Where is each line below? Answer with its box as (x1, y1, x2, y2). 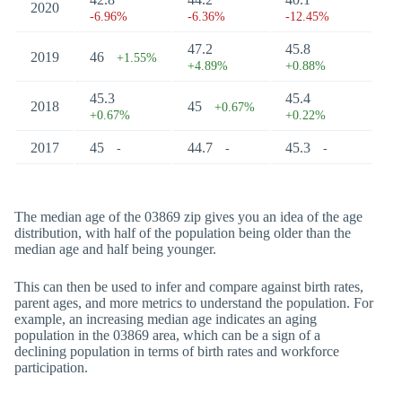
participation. (14, 360, 88, 375)
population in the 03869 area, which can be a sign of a (14, 328, 320, 343)
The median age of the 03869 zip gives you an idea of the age (14, 209, 363, 224)
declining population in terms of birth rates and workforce (14, 344, 339, 359)
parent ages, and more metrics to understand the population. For (14, 295, 373, 310)
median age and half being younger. (14, 241, 216, 257)
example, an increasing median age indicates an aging (14, 311, 317, 327)
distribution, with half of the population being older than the (14, 225, 351, 240)
